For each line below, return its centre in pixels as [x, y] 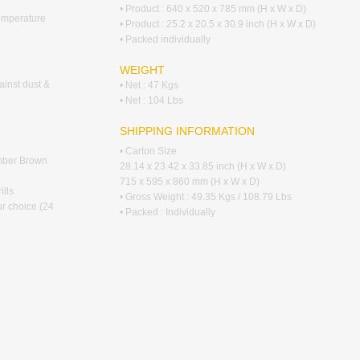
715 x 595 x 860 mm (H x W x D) [190, 182]
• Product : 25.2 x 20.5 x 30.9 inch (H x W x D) [218, 24]
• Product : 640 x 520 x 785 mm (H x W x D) [213, 9]
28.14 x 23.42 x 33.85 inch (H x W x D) [203, 166]
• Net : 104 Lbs [151, 100]
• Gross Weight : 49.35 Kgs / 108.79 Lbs [206, 197]
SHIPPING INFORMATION [187, 131]
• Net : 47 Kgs [149, 85]
